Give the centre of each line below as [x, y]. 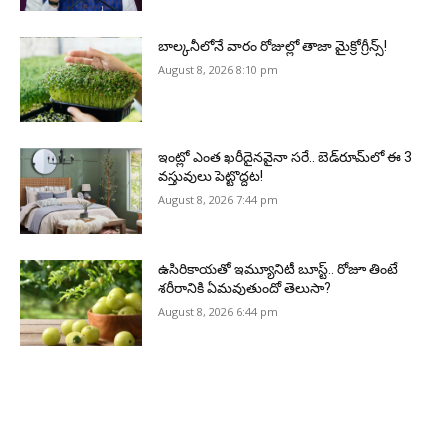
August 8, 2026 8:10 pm [218, 69]
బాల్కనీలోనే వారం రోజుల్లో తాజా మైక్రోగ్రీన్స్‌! [273, 45]
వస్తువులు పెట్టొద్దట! [211, 176]
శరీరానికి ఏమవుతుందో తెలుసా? [245, 288]
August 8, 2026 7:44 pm [218, 200]
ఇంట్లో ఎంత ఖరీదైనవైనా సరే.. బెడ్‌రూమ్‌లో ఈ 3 [285, 157]
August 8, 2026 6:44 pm [218, 312]
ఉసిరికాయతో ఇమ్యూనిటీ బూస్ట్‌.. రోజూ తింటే [278, 269]
